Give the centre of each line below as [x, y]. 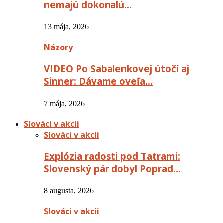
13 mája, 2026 [66, 27]
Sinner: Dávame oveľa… [98, 81]
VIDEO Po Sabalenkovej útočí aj [116, 69]
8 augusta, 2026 [69, 191]
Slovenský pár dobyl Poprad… [112, 168]
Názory [58, 48]
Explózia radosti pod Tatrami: [112, 156]
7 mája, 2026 [64, 103]
